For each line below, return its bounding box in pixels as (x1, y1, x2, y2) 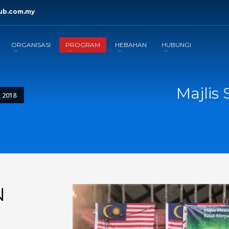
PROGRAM (65, 40, 100, 49)
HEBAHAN (114, 40, 147, 49)
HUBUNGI (161, 40, 191, 49)
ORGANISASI (11, 40, 51, 49)
